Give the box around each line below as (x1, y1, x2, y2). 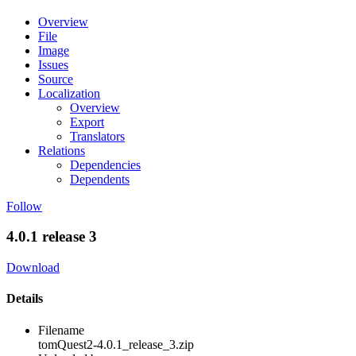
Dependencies (70, 157, 141, 172)
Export (70, 114, 104, 129)
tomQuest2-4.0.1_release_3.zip (38, 337, 194, 351)
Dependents (70, 172, 130, 186)
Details (6, 292, 43, 306)
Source (38, 72, 73, 86)
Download (6, 261, 60, 275)
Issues (38, 57, 68, 72)
